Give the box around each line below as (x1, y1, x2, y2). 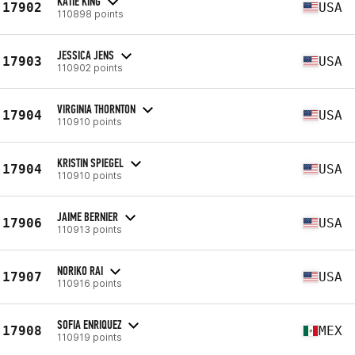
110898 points (57, 7, 124, 20)
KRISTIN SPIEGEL (57, 155, 124, 170)
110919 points (57, 330, 122, 343)
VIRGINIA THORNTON (57, 101, 136, 116)
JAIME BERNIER (57, 208, 118, 224)
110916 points (57, 277, 122, 289)
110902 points (57, 61, 123, 74)
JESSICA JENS (57, 47, 114, 63)
